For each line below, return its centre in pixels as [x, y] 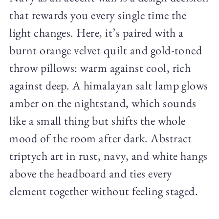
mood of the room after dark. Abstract [101, 138]
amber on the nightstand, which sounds [103, 103]
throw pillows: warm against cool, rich [100, 68]
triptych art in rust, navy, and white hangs [109, 156]
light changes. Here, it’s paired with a [97, 33]
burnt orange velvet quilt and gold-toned [106, 50]
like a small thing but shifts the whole [98, 121]
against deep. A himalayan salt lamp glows [109, 86]
